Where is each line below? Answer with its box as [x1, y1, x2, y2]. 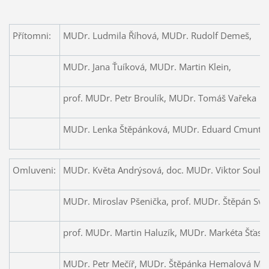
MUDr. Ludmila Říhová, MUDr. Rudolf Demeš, [62, 29, 252, 42]
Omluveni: [12, 164, 56, 177]
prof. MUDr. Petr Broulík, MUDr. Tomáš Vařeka [62, 92, 256, 104]
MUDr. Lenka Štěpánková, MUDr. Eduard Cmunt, [62, 123, 264, 136]
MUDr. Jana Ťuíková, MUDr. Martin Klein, [62, 61, 231, 73]
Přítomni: [12, 29, 51, 42]
